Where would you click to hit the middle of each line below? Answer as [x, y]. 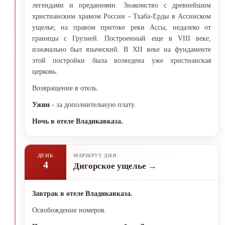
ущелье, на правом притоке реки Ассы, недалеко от [122, 27]
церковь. [46, 71]
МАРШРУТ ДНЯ [95, 156]
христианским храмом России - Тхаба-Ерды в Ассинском [122, 16]
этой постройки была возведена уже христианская [122, 60]
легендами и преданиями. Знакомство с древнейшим [122, 5]
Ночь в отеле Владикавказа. [78, 121]
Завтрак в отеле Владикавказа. [82, 193]
